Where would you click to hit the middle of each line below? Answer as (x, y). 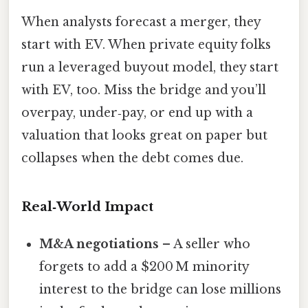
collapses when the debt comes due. (132, 158)
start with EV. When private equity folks (146, 44)
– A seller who (205, 244)
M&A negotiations (99, 244)
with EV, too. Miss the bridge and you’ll (144, 90)
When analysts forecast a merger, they (141, 22)
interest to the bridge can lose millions (161, 289)
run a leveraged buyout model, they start (150, 67)
